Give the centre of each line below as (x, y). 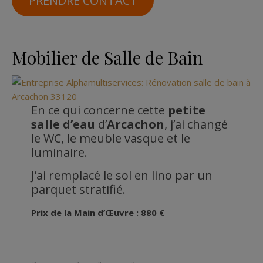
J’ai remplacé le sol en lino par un (122, 176)
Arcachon (135, 124)
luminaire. (59, 153)
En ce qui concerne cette (99, 110)
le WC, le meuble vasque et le (110, 139)
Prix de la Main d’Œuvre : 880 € (97, 213)
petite (186, 110)
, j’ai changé (196, 124)
